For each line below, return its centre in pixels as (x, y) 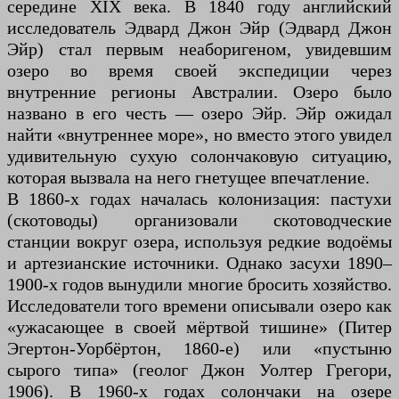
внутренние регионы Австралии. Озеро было (199, 91)
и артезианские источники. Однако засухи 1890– (199, 262)
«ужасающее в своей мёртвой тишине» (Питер (199, 326)
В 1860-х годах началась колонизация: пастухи (199, 198)
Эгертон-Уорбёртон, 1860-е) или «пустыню (199, 348)
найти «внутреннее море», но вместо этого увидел (199, 134)
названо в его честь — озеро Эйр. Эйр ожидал (199, 113)
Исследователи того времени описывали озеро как (199, 305)
